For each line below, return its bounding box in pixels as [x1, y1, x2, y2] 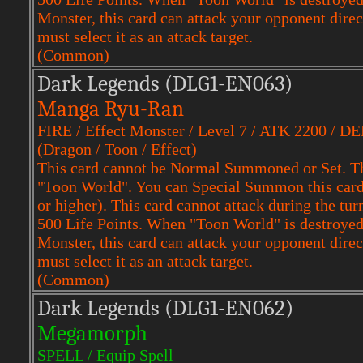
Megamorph [37, 321, 147, 346]
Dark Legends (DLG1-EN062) [37, 296, 293, 321]
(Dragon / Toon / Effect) [37, 140, 197, 158]
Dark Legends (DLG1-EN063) [37, 71, 293, 96]
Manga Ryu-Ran [37, 96, 184, 122]
